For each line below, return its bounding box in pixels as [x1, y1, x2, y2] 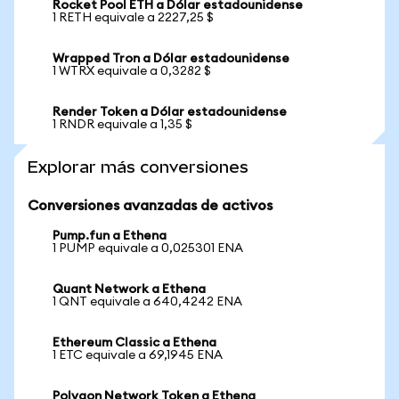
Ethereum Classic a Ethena [53, 337, 216, 349]
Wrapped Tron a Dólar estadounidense [53, 53, 289, 65]
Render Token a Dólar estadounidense [53, 106, 287, 118]
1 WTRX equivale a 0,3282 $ [53, 65, 211, 77]
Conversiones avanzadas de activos [28, 199, 273, 213]
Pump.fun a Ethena [53, 230, 167, 242]
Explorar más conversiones [28, 158, 248, 176]
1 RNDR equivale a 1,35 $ [53, 118, 192, 131]
